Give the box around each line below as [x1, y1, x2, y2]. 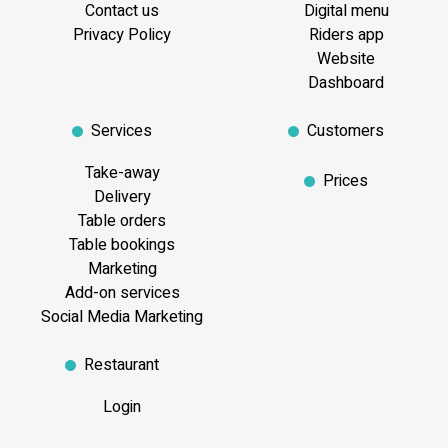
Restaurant [84, 352, 159, 377]
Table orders [74, 208, 166, 233]
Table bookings [65, 232, 175, 257]
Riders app [304, 22, 384, 47]
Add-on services [60, 280, 180, 305]
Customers [307, 118, 384, 143]
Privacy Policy [69, 22, 171, 47]
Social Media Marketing [37, 304, 203, 329]
